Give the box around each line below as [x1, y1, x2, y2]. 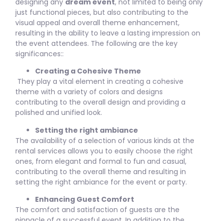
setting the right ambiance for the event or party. [15, 177, 189, 187]
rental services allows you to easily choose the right [15, 146, 193, 156]
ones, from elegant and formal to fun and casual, [15, 156, 186, 166]
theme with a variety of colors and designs [15, 87, 163, 97]
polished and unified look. [15, 108, 104, 118]
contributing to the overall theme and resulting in [15, 166, 186, 177]
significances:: [15, 48, 66, 59]
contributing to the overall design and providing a [15, 97, 185, 108]
